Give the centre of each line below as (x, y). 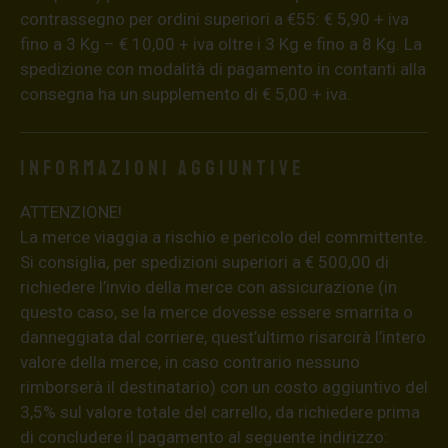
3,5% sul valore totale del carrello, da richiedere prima (220, 411)
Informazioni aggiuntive (162, 168)
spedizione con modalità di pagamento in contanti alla (223, 68)
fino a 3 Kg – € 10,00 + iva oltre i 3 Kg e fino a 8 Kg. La (221, 43)
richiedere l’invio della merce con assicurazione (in (208, 286)
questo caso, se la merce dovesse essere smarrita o (216, 311)
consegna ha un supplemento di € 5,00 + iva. (185, 93)
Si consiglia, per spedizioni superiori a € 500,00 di (204, 261)
